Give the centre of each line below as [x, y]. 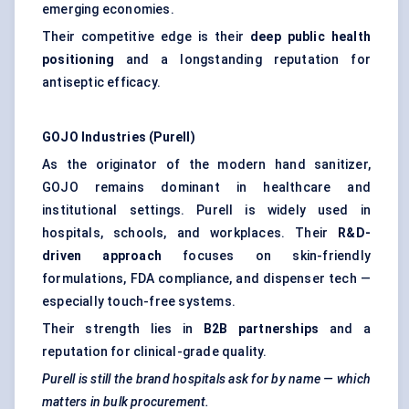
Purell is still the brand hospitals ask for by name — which [206, 379]
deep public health [310, 37]
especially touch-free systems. [139, 302]
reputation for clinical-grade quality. [155, 352]
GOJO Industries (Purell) [119, 137]
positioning [79, 60]
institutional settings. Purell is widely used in [206, 210]
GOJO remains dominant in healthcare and [206, 188]
